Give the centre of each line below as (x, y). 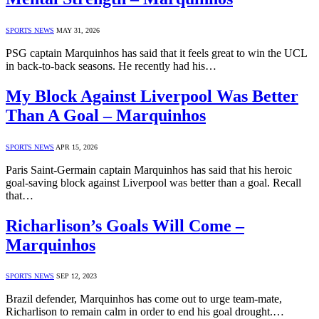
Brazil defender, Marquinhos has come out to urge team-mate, (144, 299)
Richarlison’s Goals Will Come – (125, 225)
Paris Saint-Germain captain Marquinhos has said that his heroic (149, 169)
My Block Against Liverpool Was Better (152, 96)
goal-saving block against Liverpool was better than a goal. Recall (153, 182)
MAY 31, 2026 (78, 30)
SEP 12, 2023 (77, 276)
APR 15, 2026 (77, 147)
